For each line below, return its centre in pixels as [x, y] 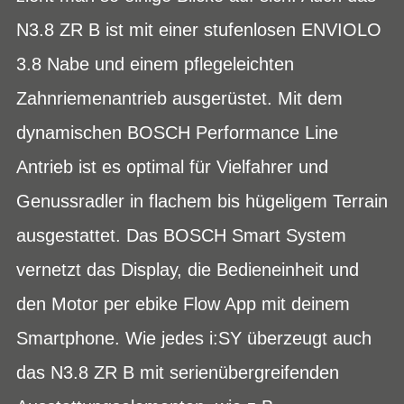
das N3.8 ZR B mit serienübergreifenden [178, 372]
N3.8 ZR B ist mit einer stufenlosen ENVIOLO [199, 29]
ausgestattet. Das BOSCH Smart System [181, 235]
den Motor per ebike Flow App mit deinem [183, 303]
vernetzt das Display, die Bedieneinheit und [188, 269]
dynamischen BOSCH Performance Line [177, 132]
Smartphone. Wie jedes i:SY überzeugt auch [194, 338]
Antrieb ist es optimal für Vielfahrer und [172, 166]
